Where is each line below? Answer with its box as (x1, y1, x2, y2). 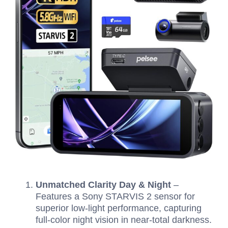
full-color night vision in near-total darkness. (36, 214, 212, 225)
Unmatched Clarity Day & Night (36, 179, 171, 190)
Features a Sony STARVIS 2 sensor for (36, 191, 195, 202)
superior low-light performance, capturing (36, 203, 202, 213)
